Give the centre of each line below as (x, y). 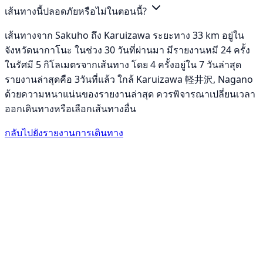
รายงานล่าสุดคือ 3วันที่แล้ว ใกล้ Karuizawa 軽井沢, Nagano (129, 80)
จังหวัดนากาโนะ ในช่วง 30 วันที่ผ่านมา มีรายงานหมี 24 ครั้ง (127, 50)
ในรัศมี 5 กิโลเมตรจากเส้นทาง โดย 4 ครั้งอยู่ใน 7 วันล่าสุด (123, 65)
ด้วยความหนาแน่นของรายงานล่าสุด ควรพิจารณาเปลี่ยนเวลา (130, 94)
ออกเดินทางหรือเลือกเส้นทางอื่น (70, 109)
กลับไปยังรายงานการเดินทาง (64, 133)
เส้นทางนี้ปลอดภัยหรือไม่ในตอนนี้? (77, 11)
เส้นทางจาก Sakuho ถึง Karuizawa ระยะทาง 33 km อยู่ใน (124, 36)
